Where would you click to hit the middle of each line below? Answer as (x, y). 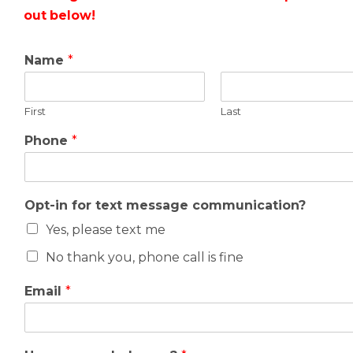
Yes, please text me (106, 229)
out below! (61, 15)
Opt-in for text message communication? (165, 205)
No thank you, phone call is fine (145, 257)
